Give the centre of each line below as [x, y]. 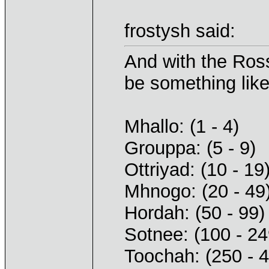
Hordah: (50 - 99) [195, 213]
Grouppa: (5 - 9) [190, 148]
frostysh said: [180, 31]
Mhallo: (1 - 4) [182, 126]
